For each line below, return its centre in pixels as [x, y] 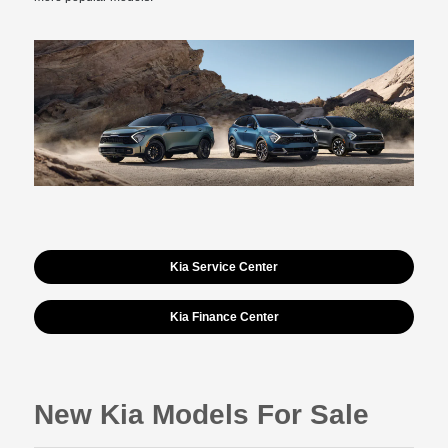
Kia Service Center [224, 267]
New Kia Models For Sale [202, 415]
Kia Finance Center [224, 317]
